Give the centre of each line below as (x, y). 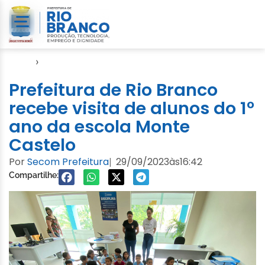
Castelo (42, 145)
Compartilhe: (34, 175)
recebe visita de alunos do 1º (132, 108)
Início (21, 61)
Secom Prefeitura (68, 161)
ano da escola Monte (99, 126)
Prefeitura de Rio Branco (113, 90)
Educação (64, 61)
